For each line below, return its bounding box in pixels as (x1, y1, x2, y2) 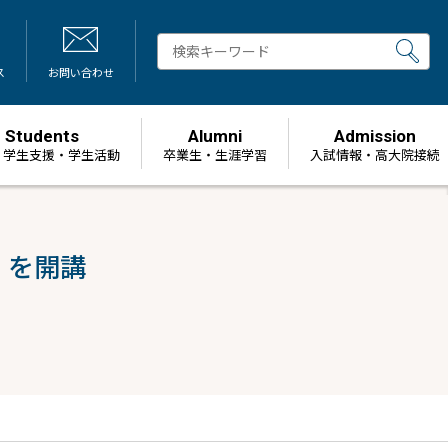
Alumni (188, 125, 242, 146)
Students (5, 125, 79, 146)
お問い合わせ (47, 64, 114, 80)
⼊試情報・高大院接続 (310, 144, 440, 164)
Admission (334, 125, 416, 146)
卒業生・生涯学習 (163, 144, 267, 164)
